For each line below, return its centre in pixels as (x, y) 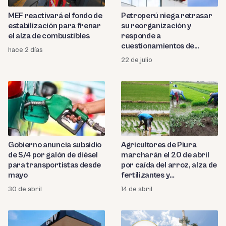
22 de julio (137, 60)
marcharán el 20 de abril (165, 155)
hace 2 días (25, 50)
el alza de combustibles (49, 36)
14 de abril (137, 189)
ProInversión (144, 56)
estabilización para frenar (54, 25)
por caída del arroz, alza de (169, 165)
